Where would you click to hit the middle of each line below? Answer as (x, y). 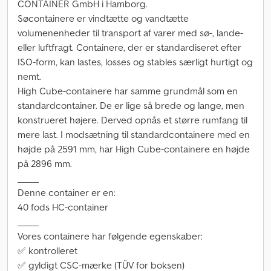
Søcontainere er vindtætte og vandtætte (103, 18)
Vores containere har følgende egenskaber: (110, 236)
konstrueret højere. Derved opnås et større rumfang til (132, 120)
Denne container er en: (67, 192)
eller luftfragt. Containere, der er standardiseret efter (129, 47)
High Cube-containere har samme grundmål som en (128, 91)
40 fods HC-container (63, 207)
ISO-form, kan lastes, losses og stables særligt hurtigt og (135, 62)
